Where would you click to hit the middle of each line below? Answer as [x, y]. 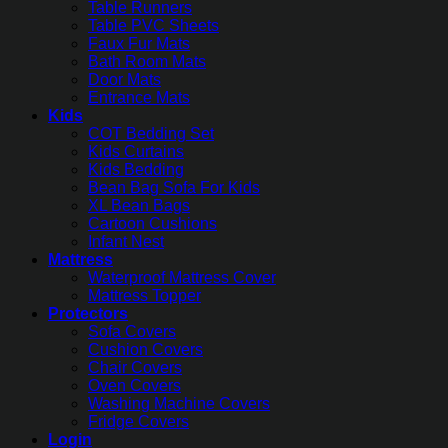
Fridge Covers [138, 422]
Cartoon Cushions [152, 224]
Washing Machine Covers [179, 404]
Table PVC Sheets [153, 26]
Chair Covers [135, 368]
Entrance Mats [139, 98]
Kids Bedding [136, 170]
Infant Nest [126, 242]
